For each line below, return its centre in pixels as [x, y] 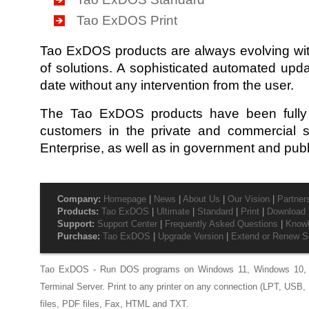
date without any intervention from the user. [167, 85]
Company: [79, 199]
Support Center [127, 223]
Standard [215, 211]
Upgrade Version [191, 236]
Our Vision [249, 199]
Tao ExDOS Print [127, 20]
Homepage [125, 199]
